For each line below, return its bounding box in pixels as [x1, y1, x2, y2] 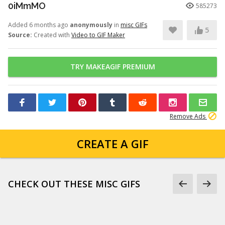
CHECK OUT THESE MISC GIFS [8, 178, 140, 190]
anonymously [70, 21, 113, 29]
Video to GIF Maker [71, 31, 125, 39]
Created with [32, 31, 71, 39]
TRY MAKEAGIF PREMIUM [70, 62, 155, 71]
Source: [8, 31, 32, 39]
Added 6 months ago [8, 21, 70, 29]
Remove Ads [170, 112, 207, 121]
